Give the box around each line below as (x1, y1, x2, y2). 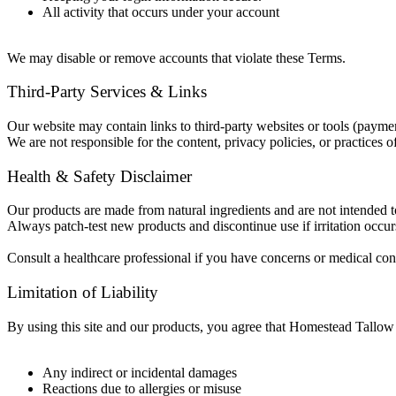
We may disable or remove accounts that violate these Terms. (7, 49, 346, 65)
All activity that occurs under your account (42, 4, 279, 19)
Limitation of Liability (7, 283, 158, 302)
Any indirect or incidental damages (42, 364, 237, 380)
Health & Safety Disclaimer (7, 166, 192, 186)
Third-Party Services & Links (7, 82, 207, 102)
